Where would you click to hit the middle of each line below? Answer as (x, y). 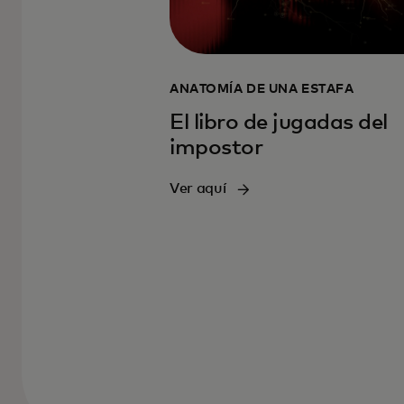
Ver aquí (198, 189)
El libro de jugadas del (279, 123)
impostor (216, 148)
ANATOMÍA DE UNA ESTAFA (262, 90)
